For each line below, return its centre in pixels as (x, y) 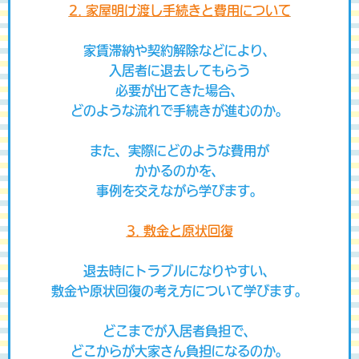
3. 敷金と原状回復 (179, 231)
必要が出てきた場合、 (179, 91)
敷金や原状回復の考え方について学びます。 (179, 291)
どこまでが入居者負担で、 (179, 331)
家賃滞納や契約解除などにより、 (179, 50)
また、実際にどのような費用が (179, 151)
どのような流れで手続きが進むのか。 (179, 111)
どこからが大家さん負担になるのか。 (179, 351)
